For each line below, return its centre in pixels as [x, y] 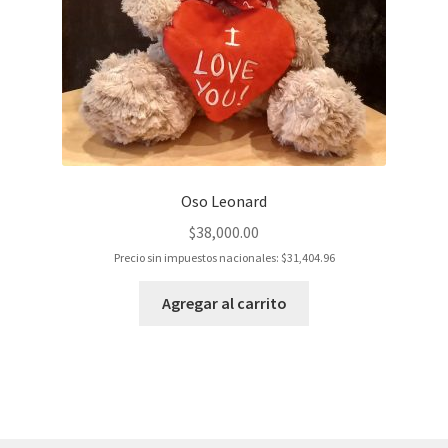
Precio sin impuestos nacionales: [197, 257]
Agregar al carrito [224, 302]
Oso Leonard [224, 201]
